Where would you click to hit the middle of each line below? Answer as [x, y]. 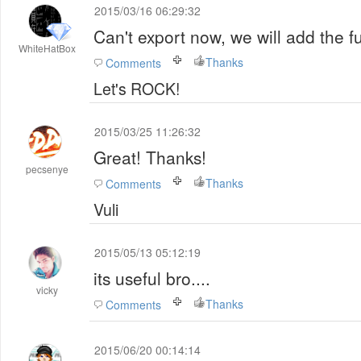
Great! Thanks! [150, 157]
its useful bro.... [152, 278]
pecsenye [48, 169]
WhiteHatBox [48, 48]
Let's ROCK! [137, 89]
